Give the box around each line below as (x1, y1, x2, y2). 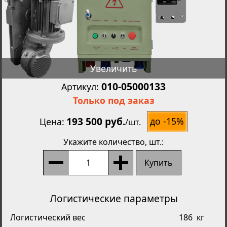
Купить (144, 157, 173, 169)
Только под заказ (72, 94, 155, 106)
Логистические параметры (49, 191, 178, 205)
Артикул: (61, 81, 101, 93)
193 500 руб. (66, 115, 125, 129)
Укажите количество (63, 136, 145, 148)
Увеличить (90, 62, 137, 74)
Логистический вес (10, 212, 86, 223)
